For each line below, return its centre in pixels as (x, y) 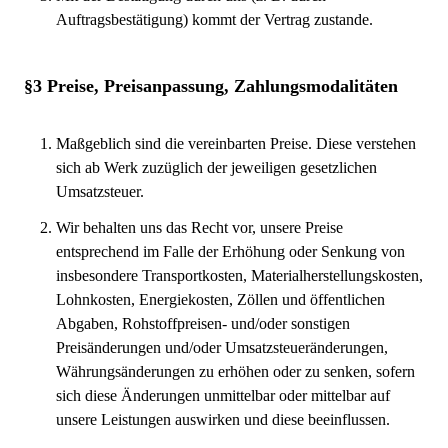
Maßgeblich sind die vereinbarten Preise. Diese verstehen (236, 143)
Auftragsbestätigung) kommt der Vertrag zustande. (214, 19)
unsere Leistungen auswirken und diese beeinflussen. (223, 419)
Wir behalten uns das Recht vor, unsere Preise (199, 227)
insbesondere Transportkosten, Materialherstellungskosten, (239, 275)
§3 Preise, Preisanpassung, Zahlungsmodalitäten (211, 86)
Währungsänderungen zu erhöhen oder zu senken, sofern (235, 371)
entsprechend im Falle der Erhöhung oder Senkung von (230, 251)
